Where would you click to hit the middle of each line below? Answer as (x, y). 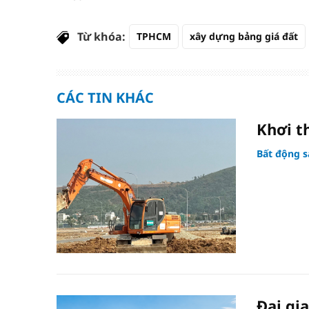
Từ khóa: (101, 36)
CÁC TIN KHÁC (105, 97)
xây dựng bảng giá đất (244, 36)
